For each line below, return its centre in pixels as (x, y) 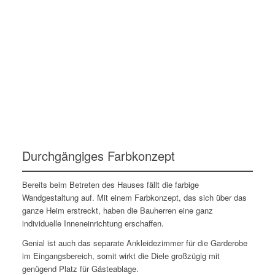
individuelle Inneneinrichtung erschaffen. (93, 223)
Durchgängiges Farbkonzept (98, 155)
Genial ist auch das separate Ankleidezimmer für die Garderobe (134, 242)
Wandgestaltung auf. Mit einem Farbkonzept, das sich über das (134, 197)
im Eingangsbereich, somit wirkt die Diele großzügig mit (121, 255)
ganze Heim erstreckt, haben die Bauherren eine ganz (117, 210)
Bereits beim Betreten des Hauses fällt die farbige (110, 184)
